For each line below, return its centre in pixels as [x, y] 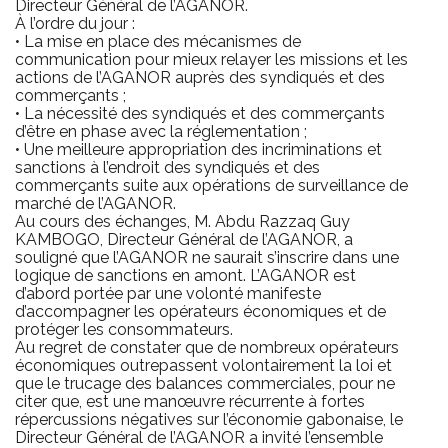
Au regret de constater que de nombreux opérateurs [207, 348]
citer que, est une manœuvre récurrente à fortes [190, 402]
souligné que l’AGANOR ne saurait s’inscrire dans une [207, 258]
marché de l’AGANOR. [95, 204]
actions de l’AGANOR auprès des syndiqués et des [200, 78]
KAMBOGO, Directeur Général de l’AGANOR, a [184, 240]
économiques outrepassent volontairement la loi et [203, 366]
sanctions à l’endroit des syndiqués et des [167, 168]
